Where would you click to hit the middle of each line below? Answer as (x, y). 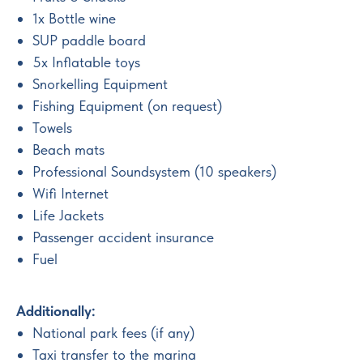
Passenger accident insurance (123, 237)
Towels (52, 127)
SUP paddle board (89, 40)
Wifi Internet (70, 193)
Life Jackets (68, 215)
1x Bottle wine (74, 18)
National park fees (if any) (113, 332)
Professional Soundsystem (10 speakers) (154, 171)
